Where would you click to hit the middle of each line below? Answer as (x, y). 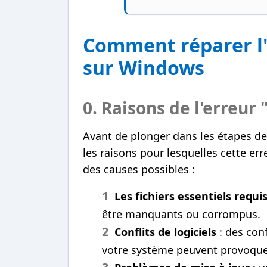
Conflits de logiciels (165, 232)
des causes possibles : (139, 169)
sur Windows (144, 67)
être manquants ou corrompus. (181, 214)
